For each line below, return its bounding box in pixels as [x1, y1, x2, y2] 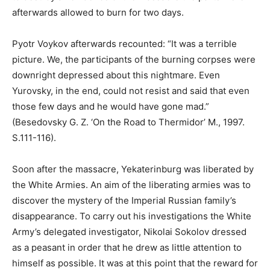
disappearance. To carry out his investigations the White [12, 210, 251, 222]
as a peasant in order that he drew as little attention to [12, 242, 242, 254]
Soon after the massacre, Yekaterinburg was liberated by [12, 163, 254, 175]
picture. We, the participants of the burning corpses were [12, 54, 256, 66]
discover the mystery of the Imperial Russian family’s [12, 195, 236, 207]
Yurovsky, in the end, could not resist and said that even [12, 85, 250, 97]
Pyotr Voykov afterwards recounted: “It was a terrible [12, 38, 237, 50]
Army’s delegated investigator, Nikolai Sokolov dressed [12, 226, 246, 238]
